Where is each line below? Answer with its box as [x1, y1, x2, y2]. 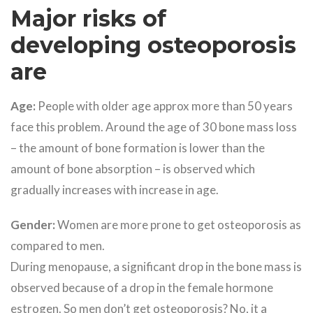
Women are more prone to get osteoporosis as [55, 217, 301, 233]
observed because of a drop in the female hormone [10, 280, 273, 296]
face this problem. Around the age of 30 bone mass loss [10, 119, 297, 135]
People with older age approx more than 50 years [38, 99, 293, 114]
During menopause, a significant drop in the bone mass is [10, 259, 302, 275]
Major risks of [10, 5, 166, 33]
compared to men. [10, 238, 105, 254]
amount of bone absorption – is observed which [10, 161, 255, 177]
